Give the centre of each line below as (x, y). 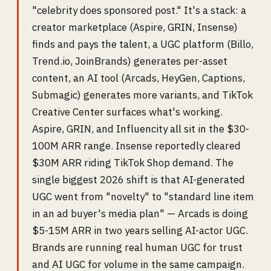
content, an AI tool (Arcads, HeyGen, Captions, (139, 78)
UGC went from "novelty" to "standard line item (143, 197)
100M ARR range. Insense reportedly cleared (136, 146)
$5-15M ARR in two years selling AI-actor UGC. (140, 230)
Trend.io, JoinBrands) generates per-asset (130, 61)
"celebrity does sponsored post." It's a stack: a (139, 10)
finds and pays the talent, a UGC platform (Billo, (143, 44)
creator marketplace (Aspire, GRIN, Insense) (135, 27)
